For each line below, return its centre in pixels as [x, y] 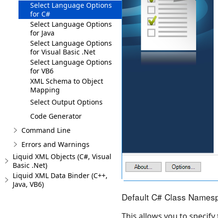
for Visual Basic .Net [63, 52]
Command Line [46, 130]
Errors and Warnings [55, 144]
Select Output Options [66, 102]
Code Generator [56, 116]
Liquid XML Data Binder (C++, [60, 175]
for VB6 [42, 71]
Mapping [45, 90]
